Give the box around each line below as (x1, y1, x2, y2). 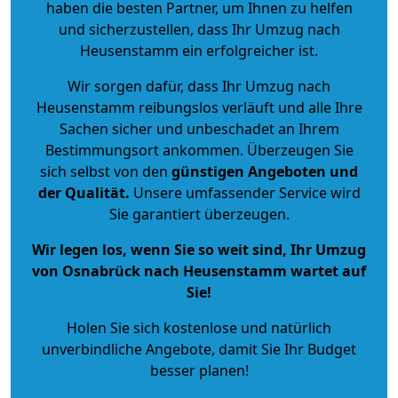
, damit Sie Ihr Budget (211, 338, 356, 359)
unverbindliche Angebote (42, 338, 211, 359)
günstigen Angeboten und (168, 161, 358, 181)
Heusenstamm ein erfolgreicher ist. (80, 40, 318, 60)
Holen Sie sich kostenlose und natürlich (67, 317, 331, 338)
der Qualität (37, 182, 125, 203)
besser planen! (149, 360, 249, 380)
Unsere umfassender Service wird (129, 182, 361, 203)
